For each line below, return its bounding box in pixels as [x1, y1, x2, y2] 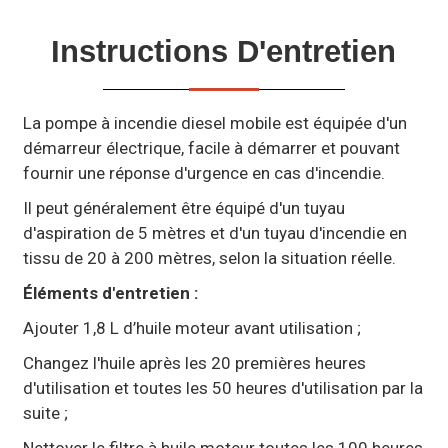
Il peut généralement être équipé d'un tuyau [22, 197, 345, 218]
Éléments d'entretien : [22, 282, 198, 303]
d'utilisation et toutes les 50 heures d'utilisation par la [22, 377, 423, 398]
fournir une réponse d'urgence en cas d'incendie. [22, 162, 385, 183]
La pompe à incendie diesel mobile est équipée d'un [22, 112, 407, 133]
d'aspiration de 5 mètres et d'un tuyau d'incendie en [22, 222, 407, 243]
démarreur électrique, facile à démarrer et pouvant [22, 137, 400, 158]
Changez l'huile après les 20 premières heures [22, 352, 366, 373]
